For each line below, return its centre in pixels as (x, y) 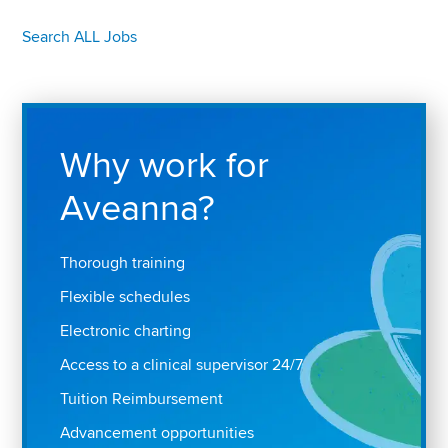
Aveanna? (138, 209)
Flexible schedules (125, 297)
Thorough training (123, 263)
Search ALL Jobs (80, 37)
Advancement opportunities (157, 433)
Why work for (165, 166)
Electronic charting (126, 331)
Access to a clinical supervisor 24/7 (182, 365)
